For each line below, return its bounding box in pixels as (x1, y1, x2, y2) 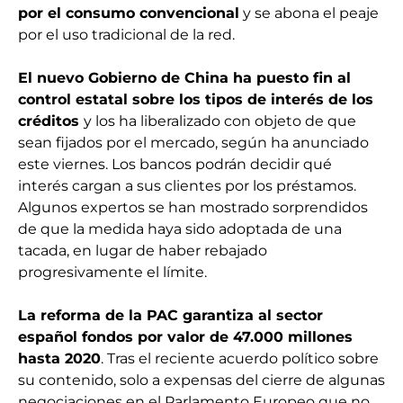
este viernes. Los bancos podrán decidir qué (18, 156, 332, 174)
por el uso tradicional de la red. (18, 26, 235, 44)
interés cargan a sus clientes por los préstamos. (18, 177, 356, 195)
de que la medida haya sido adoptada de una (18, 220, 342, 238)
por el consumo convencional (18, 4, 239, 22)
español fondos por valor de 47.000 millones (18, 328, 353, 346)
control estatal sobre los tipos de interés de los (18, 91, 373, 109)
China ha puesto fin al (184, 69, 351, 87)
